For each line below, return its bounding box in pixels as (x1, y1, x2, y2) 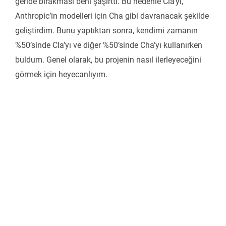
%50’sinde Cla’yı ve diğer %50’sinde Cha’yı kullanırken (15, 40, 202, 50)
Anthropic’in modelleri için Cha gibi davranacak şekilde (15, 11, 209, 21)
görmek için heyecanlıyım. (15, 70, 107, 80)
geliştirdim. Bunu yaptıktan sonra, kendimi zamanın (15, 26, 198, 36)
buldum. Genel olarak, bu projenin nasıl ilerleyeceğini (15, 55, 201, 65)
